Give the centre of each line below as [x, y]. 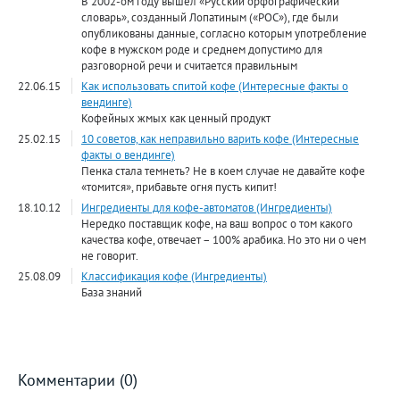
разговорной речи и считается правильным [189, 66]
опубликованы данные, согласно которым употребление [224, 33]
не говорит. [110, 256]
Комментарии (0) [78, 380]
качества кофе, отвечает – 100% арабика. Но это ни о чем [224, 240]
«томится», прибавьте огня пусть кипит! [179, 187]
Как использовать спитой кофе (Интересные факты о [215, 86]
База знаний [112, 292]
